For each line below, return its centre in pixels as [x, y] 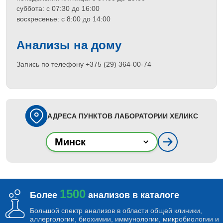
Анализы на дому [69, 45]
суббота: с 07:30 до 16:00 [58, 8]
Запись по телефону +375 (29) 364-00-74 [84, 64]
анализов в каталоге [132, 195]
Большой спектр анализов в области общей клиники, [116, 211]
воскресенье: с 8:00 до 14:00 [63, 19]
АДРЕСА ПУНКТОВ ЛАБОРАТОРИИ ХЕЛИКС [122, 116]
